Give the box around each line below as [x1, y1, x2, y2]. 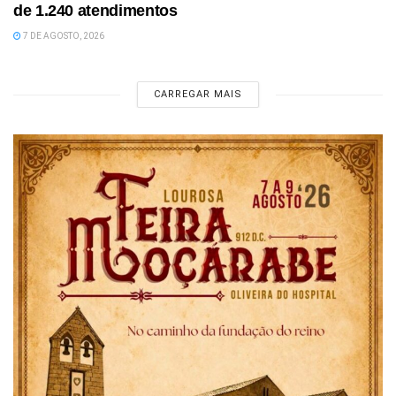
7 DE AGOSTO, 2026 [21, 31, 104, 42]
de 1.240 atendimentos [13, 2, 178, 20]
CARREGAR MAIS [154, 88, 242, 101]
